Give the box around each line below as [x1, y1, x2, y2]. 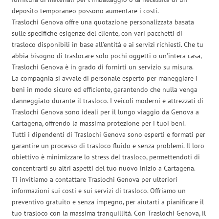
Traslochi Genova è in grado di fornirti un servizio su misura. [12, 62, 194, 71]
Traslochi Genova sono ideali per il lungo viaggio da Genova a [12, 107, 199, 116]
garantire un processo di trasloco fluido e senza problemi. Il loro [12, 141, 204, 150]
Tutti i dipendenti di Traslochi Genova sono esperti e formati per [12, 130, 205, 139]
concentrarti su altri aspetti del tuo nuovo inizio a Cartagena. [12, 163, 196, 173]
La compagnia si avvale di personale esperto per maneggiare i [12, 73, 197, 83]
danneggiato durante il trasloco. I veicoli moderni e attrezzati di [12, 96, 203, 105]
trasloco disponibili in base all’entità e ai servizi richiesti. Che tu [12, 40, 203, 49]
